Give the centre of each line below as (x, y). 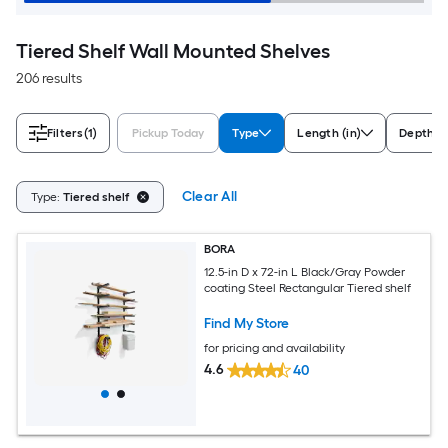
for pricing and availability (275, 347)
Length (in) (329, 132)
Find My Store (247, 323)
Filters (65, 132)
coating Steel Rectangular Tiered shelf (308, 287)
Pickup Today (168, 132)
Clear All (210, 196)
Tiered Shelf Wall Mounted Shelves (173, 50)
